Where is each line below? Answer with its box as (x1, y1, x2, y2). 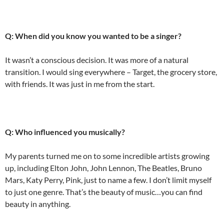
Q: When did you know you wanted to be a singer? (5, 30, 181, 40)
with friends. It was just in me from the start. (5, 78, 154, 88)
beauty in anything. (5, 198, 70, 208)
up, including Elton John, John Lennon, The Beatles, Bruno (5, 162, 202, 172)
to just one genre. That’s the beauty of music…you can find (5, 186, 202, 196)
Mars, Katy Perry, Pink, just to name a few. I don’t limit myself (5, 174, 211, 184)
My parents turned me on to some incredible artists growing (5, 150, 209, 160)
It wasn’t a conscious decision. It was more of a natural (5, 54, 188, 64)
